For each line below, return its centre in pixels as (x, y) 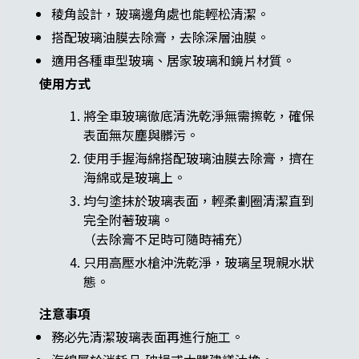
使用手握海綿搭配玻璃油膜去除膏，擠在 (198, 158)
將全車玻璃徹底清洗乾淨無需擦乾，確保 (198, 116)
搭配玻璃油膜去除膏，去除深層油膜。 (160, 37)
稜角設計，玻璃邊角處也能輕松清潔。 (160, 14)
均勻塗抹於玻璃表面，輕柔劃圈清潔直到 (198, 201)
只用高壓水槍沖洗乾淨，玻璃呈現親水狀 (198, 262)
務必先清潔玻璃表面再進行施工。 (147, 337)
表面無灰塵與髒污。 (141, 135)
